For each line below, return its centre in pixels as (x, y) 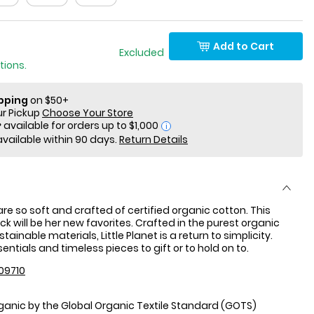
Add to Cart (244, 46)
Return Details (153, 139)
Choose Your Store (88, 113)
